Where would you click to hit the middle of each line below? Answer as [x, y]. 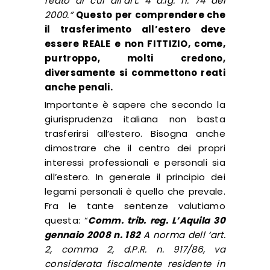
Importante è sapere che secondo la [135, 104]
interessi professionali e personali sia [135, 162]
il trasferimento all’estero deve [135, 29]
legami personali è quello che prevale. [135, 191]
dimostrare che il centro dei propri [135, 148]
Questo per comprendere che [150, 14]
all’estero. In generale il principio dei [135, 177]
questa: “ [67, 220]
